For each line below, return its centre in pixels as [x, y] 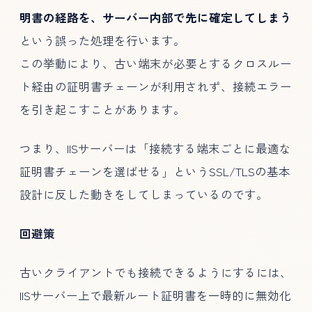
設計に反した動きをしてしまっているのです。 [144, 195]
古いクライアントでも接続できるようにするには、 [156, 273]
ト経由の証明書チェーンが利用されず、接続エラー [156, 87]
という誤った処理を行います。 [102, 41]
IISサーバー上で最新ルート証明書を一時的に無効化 [155, 296]
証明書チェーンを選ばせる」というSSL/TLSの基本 [155, 172]
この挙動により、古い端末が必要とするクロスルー [156, 64]
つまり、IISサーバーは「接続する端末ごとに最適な [155, 149]
